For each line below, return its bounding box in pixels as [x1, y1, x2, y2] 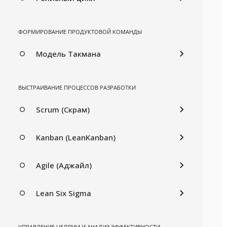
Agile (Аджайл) [36, 160, 92, 170]
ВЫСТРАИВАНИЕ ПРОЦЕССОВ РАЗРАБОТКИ [18, 83, 136, 91]
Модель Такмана [36, 48, 101, 59]
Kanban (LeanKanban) [36, 132, 116, 142]
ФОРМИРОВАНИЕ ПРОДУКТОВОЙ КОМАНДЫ [18, 27, 142, 35]
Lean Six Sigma [36, 187, 91, 198]
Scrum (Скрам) [36, 104, 90, 115]
